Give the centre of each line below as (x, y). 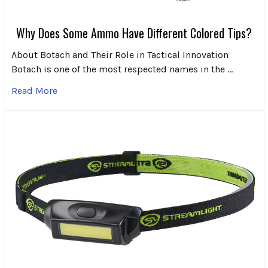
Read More (34, 91)
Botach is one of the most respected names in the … (122, 69)
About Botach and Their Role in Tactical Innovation (120, 55)
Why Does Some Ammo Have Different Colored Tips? (134, 33)
